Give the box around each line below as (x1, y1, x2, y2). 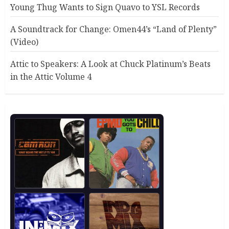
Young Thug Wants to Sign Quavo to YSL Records (10, 2, 200, 13)
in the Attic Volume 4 (10, 71, 91, 83)
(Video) (10, 36, 38, 48)
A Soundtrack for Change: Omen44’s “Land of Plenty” (10, 24, 217, 35)
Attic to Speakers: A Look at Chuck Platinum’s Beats (10, 58, 211, 70)
